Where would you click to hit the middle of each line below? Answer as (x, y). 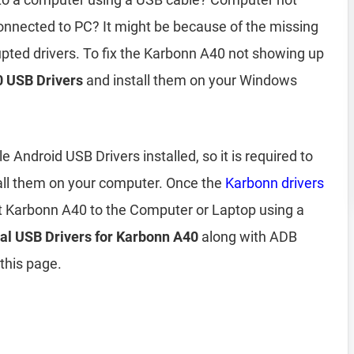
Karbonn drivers (275, 183)
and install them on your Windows (190, 80)
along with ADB (248, 237)
